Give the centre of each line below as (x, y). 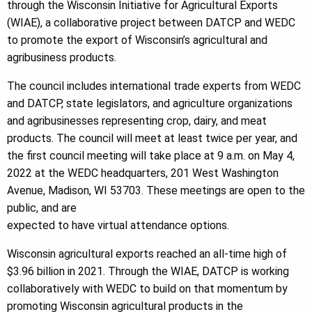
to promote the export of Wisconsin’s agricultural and (137, 40)
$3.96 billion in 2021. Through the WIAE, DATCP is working (148, 271)
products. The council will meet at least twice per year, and (152, 138)
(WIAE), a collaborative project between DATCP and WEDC (151, 23)
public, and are (42, 208)
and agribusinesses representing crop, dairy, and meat (137, 121)
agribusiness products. (62, 57)
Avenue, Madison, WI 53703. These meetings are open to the (156, 190)
